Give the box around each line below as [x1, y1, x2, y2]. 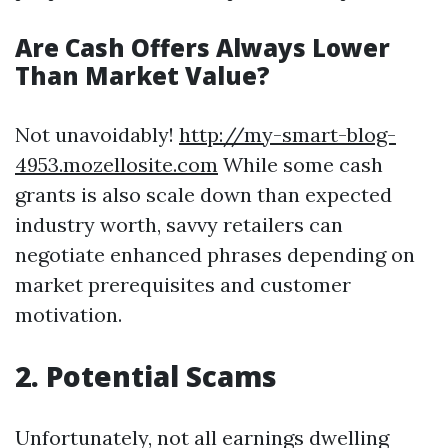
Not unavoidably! [15, 122, 179, 148]
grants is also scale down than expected [15, 182, 392, 208]
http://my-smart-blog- [179, 122, 396, 148]
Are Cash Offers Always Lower [15, 31, 390, 65]
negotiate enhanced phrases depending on [15, 242, 415, 268]
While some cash [218, 152, 383, 178]
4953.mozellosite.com [15, 152, 218, 178]
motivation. [15, 302, 122, 328]
